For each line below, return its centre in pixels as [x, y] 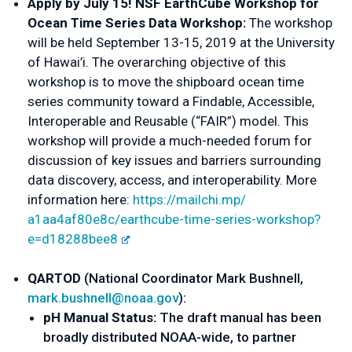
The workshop [291, 23]
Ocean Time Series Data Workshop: [138, 23]
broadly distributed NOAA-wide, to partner [170, 337]
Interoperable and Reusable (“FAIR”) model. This [168, 121]
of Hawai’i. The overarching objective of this [157, 62]
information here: [80, 200]
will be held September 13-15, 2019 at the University [181, 42]
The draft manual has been [240, 317]
